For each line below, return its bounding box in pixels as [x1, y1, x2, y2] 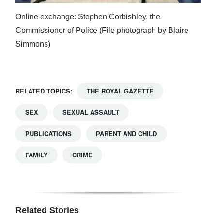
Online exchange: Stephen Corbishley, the [15, 12, 160, 21]
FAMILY [25, 150, 48, 159]
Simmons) [15, 39, 50, 48]
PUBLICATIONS [25, 128, 72, 138]
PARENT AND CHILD [96, 128, 157, 138]
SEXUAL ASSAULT [62, 107, 119, 117]
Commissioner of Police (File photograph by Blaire [15, 26, 188, 34]
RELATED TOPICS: [15, 86, 72, 95]
